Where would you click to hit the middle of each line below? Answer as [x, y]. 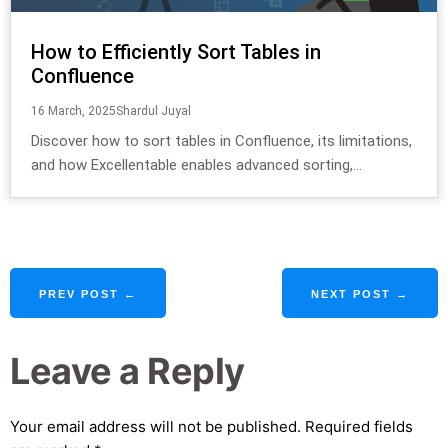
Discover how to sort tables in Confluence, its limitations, [221, 141]
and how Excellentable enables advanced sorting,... [196, 165]
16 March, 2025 [73, 111]
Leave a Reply [127, 371]
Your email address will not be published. [155, 427]
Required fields [359, 427]
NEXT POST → [360, 294]
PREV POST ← [88, 294]
